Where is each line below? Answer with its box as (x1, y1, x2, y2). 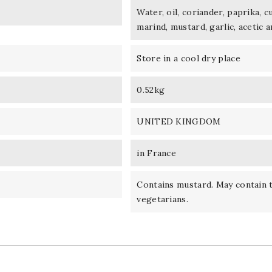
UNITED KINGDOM (137, 115, 221, 127)
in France (137, 147, 177, 158)
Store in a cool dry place (137, 52, 240, 64)
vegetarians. (137, 193, 188, 205)
